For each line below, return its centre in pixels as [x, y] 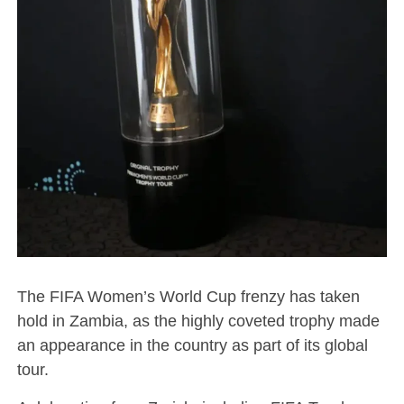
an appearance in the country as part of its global [192, 345]
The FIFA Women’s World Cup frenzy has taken [188, 297]
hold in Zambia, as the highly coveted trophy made [198, 321]
